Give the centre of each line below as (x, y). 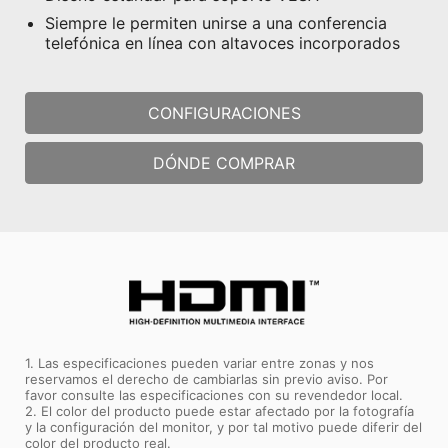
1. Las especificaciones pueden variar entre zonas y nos (199, 362)
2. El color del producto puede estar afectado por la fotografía (219, 410)
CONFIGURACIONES (224, 112)
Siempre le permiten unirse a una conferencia (216, 22)
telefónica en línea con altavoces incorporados (222, 42)
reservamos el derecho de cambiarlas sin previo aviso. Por (206, 378)
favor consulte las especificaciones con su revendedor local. (214, 394)
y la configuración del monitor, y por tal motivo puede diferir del (223, 426)
